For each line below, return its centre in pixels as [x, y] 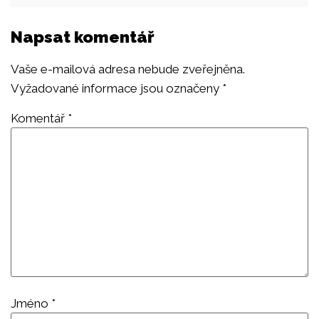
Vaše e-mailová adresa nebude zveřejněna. [128, 69]
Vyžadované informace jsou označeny [116, 88]
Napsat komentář [83, 36]
